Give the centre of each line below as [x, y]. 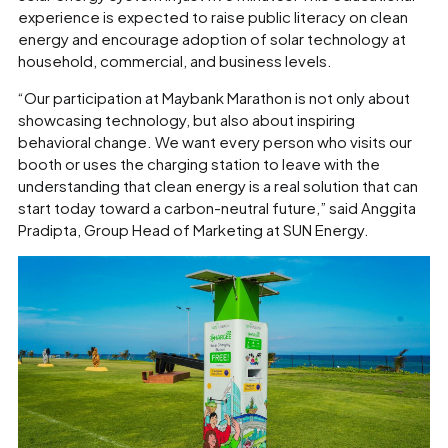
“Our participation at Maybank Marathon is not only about [214, 97]
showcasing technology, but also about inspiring [186, 119]
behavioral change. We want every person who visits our [215, 141]
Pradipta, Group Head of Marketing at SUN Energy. [193, 229]
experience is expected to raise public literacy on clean [213, 16]
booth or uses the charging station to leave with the [199, 163]
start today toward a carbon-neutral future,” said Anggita [217, 207]
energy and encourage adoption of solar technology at [212, 38]
